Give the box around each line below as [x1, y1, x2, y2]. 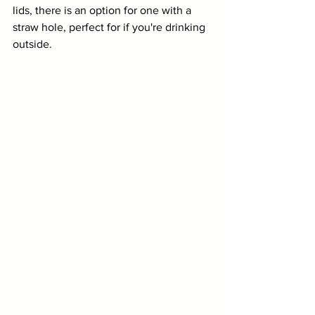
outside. [13, 38, 55, 50]
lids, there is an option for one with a [13, 4, 194, 16]
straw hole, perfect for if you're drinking [13, 21, 208, 33]
